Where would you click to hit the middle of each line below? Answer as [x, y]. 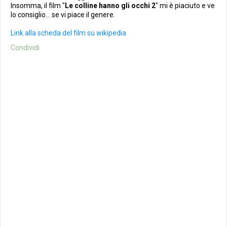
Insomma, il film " [38, 5]
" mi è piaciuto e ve [185, 5]
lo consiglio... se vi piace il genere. [63, 14]
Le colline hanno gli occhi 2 [110, 5]
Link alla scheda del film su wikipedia [68, 33]
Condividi [25, 47]
